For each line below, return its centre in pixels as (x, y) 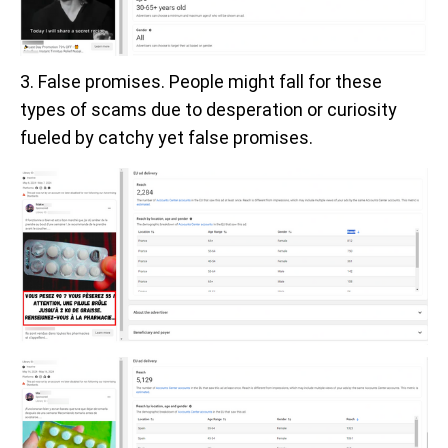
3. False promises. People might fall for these (201, 82)
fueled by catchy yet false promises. (166, 138)
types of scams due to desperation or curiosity (208, 110)
